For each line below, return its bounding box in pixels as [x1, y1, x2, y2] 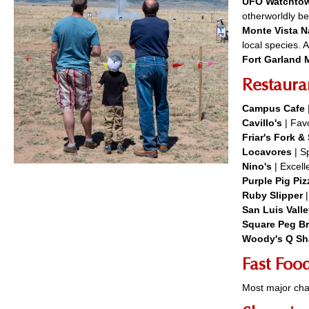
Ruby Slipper [242, 190, 306, 201]
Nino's [242, 161, 275, 172]
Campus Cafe [242, 103, 305, 114]
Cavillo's [242, 117, 282, 128]
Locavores [242, 146, 292, 157]
